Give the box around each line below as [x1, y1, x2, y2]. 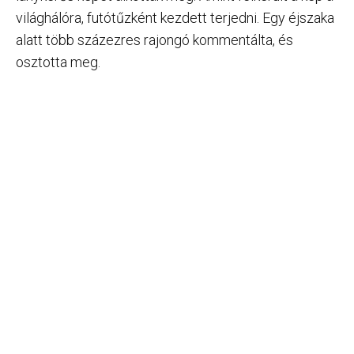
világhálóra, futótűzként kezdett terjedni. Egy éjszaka [16, 9, 334, 26]
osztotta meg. [16, 53, 100, 70]
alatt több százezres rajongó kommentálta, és [16, 31, 293, 48]
